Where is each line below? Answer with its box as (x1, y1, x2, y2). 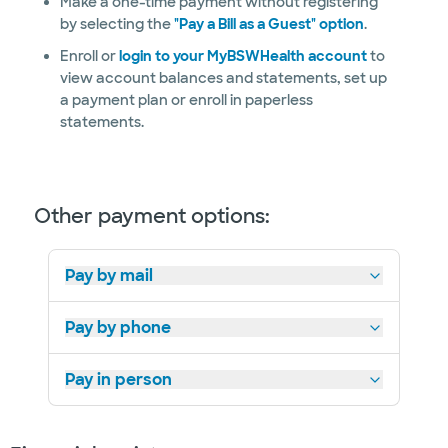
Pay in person (65, 369, 172, 390)
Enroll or (59, 47, 119, 65)
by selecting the (59, 15, 174, 33)
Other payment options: (34, 203, 275, 229)
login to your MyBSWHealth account (118, 47, 367, 65)
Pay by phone (65, 317, 171, 338)
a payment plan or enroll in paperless (59, 91, 313, 109)
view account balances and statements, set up (59, 69, 387, 87)
